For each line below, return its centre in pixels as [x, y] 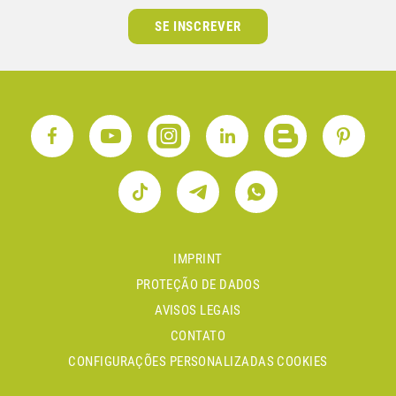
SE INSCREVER [198, 26]
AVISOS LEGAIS [198, 310]
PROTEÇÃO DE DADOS [198, 284]
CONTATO [198, 335]
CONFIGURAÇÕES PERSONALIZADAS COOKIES [198, 361]
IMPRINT [198, 259]
